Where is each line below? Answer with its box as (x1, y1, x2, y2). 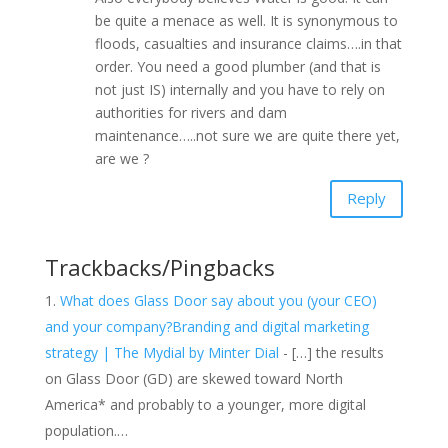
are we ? (94, 148, 149, 168)
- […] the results (282, 342, 384, 362)
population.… (44, 420, 128, 440)
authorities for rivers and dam (94, 102, 287, 122)
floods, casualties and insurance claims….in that (94, 33, 402, 53)
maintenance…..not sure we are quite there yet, (94, 125, 400, 145)
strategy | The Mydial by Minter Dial (44, 342, 283, 362)
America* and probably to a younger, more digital (44, 394, 366, 414)
